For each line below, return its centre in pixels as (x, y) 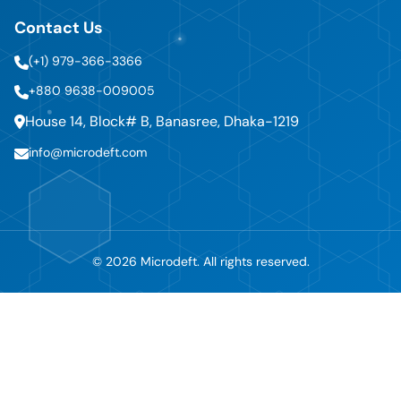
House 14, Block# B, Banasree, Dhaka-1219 (162, 121)
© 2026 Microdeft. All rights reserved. (200, 261)
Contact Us (59, 27)
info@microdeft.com (88, 152)
